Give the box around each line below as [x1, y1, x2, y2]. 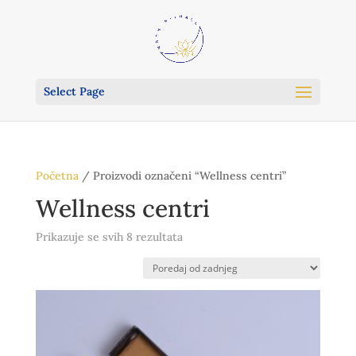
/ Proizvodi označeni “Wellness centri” [78, 168, 286, 183]
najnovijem [181, 265, 240, 280]
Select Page [43, 84, 105, 99]
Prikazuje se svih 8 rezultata [35, 230, 183, 244]
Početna [35, 168, 79, 183]
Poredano [181, 229, 232, 243]
